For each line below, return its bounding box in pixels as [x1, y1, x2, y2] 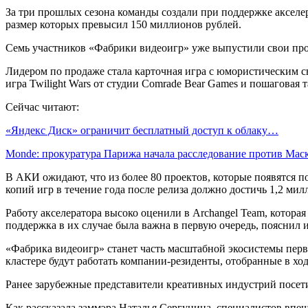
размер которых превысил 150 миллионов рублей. [5, 18, 241, 30]
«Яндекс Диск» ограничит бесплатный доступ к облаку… [5, 124, 278, 136]
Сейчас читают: [5, 100, 79, 113]
